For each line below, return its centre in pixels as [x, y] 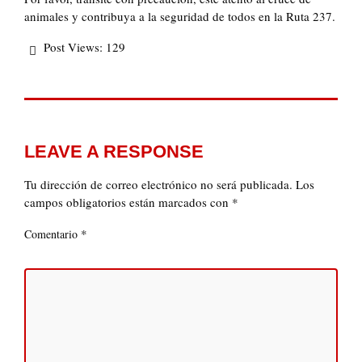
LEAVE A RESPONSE [114, 152]
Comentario [53, 234]
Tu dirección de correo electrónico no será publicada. [158, 185]
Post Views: [73, 47]
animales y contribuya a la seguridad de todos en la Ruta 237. [180, 17]
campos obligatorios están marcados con [128, 202]
